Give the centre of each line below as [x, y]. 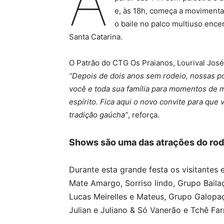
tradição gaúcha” [98, 115]
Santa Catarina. [96, 37]
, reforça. [144, 115]
